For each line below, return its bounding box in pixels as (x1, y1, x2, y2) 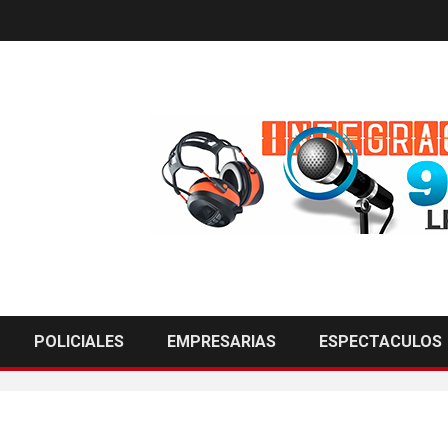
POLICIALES (34, 331, 124, 351)
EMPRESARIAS (167, 331, 276, 351)
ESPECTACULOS (319, 331, 442, 351)
